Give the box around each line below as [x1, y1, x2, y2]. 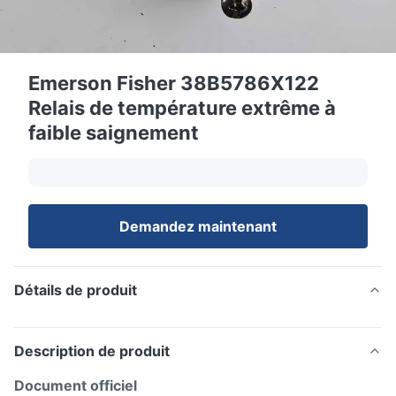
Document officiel [14, 377, 137, 394]
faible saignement [28, 121, 199, 144]
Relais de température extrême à [28, 96, 336, 119]
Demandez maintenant [119, 217, 277, 235]
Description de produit [14, 342, 170, 360]
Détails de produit [14, 281, 137, 299]
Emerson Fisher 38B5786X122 [28, 72, 319, 95]
